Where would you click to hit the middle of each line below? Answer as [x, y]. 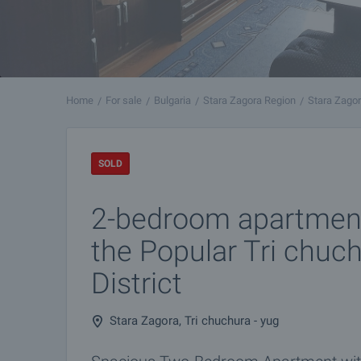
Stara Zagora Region [249, 100]
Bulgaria [172, 100]
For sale [124, 100]
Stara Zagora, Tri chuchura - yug [194, 321]
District [137, 284]
